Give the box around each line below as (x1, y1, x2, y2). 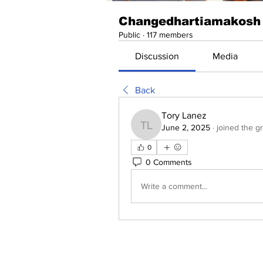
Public (119, 30, 140, 39)
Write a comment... (141, 181, 207, 191)
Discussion (135, 51, 180, 61)
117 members (147, 30, 193, 39)
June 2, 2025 (161, 123, 210, 132)
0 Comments (146, 157, 192, 167)
